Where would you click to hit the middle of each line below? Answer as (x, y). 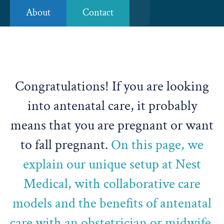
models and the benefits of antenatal (112, 203)
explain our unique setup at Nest (112, 164)
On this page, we (157, 145)
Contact (98, 12)
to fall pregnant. (66, 145)
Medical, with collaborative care (112, 184)
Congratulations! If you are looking (112, 86)
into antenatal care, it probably (112, 106)
